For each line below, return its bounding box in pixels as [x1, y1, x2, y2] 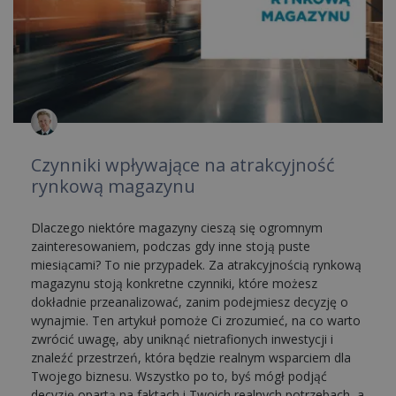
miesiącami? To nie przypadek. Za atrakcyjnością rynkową [31, 255, 362, 273]
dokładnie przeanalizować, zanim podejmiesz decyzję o [31, 293, 348, 310]
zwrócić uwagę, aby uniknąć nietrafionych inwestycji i [31, 330, 333, 347]
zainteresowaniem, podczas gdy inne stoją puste [31, 237, 310, 255]
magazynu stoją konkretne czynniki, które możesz [31, 274, 317, 292]
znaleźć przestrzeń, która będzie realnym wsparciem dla [31, 348, 351, 366]
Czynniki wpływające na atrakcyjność [31, 152, 335, 177]
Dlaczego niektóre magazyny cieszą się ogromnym [31, 218, 323, 236]
